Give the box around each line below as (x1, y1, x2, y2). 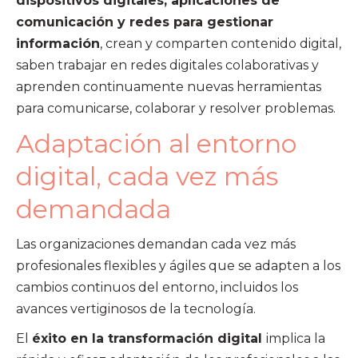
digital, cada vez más (16, 160, 278, 192)
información (16, 35, 100, 51)
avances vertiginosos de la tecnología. (16, 300, 256, 316)
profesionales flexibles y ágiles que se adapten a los (16, 257, 340, 273)
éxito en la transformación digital (32, 330, 266, 346)
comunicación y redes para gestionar (16, 14, 273, 30)
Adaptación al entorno (16, 127, 296, 159)
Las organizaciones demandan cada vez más (16, 236, 296, 252)
